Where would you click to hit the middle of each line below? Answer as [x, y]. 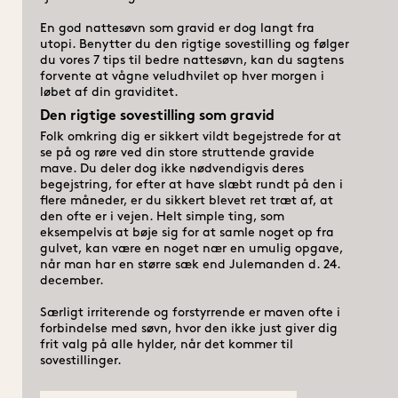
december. [72, 281]
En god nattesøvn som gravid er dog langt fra [177, 28]
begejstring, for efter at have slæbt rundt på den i [191, 185]
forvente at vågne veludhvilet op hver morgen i [182, 76]
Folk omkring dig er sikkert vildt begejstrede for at [190, 137]
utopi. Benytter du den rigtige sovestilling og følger [194, 44]
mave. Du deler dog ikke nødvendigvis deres [171, 169]
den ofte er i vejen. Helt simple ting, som [162, 217]
